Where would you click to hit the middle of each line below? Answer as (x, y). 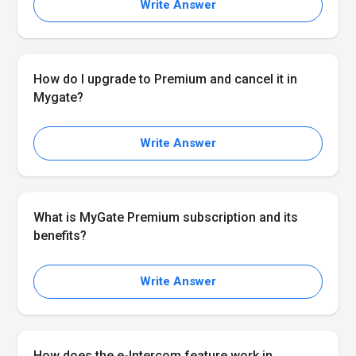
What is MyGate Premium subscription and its (166, 217)
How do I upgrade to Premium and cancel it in (166, 79)
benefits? (60, 236)
